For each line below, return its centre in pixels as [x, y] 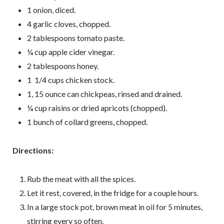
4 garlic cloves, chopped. [69, 24]
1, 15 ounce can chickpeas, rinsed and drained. [104, 94]
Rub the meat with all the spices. [82, 178]
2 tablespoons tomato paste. [75, 38]
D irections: [33, 150]
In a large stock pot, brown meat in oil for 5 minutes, [114, 206]
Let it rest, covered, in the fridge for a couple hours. [112, 192]
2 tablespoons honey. [62, 66]
